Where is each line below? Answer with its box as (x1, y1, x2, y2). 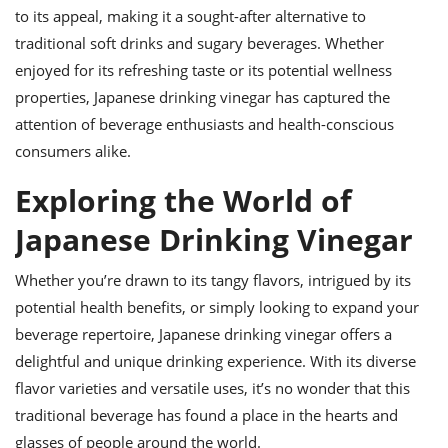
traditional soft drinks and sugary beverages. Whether (15, 33, 384, 53)
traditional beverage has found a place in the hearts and (15, 405, 398, 425)
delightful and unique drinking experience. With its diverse (15, 351, 416, 371)
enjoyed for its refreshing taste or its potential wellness (15, 60, 392, 80)
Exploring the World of (15, 180, 352, 221)
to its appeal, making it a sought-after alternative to (15, 6, 366, 26)
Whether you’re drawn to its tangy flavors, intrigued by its (15, 270, 411, 290)
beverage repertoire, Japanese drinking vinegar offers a (15, 324, 392, 344)
